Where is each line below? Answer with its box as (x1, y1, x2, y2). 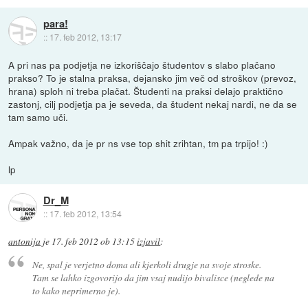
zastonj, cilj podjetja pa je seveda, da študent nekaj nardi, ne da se (8, 97, 298, 111)
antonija (8, 235, 41, 248)
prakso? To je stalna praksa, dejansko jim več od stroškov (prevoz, (8, 71, 297, 85)
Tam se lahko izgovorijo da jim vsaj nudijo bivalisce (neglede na (32, 270, 274, 284)
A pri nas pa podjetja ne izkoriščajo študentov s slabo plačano (8, 58, 276, 72)
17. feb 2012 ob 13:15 (52, 235, 135, 248)
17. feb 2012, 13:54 (49, 208, 122, 220)
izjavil (137, 235, 161, 248)
